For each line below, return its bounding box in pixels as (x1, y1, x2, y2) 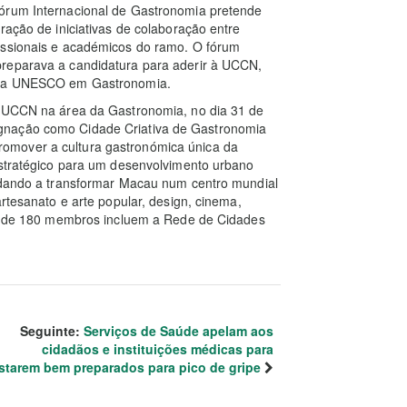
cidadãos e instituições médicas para (42, 340, 273, 358)
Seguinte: (20, 322, 84, 340)
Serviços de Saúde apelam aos (84, 322, 273, 340)
